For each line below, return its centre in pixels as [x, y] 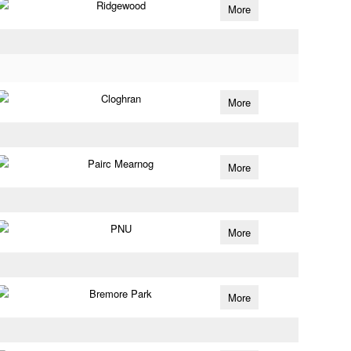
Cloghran [121, 98]
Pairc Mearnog [121, 163]
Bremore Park [121, 293]
